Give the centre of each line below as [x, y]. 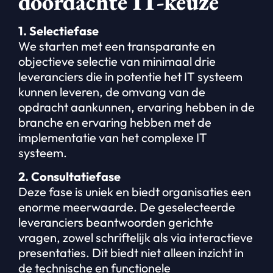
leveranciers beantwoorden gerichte [116, 222]
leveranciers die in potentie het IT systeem [130, 76]
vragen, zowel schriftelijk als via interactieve [136, 238]
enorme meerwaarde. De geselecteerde [127, 207]
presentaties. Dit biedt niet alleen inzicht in [131, 253]
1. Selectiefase [58, 30]
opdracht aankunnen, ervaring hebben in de [136, 107]
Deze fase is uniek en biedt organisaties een [135, 192]
